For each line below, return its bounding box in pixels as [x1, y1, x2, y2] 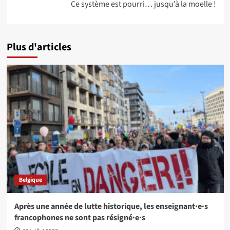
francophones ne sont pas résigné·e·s [14, 212, 145, 223]
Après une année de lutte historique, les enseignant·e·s [14, 201, 208, 212]
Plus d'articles [6, 40, 71, 54]
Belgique [18, 176, 42, 184]
